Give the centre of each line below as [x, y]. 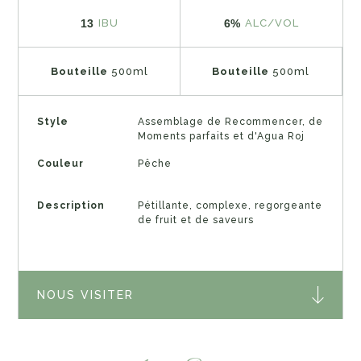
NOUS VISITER [85, 295]
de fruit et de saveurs [195, 220]
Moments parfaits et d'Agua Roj [221, 136]
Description [71, 205]
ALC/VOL [272, 23]
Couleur [60, 163]
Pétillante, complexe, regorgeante [230, 205]
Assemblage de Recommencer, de [230, 121]
